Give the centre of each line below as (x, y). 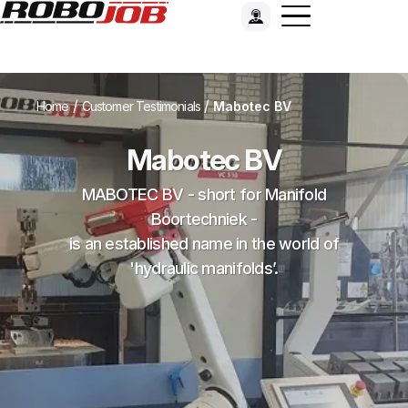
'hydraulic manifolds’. (204, 268)
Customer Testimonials (141, 106)
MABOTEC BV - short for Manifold (204, 194)
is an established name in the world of (204, 244)
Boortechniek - (204, 219)
